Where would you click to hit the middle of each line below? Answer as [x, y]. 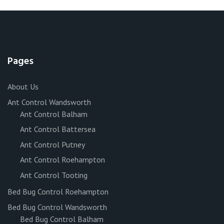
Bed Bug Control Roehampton [58, 192]
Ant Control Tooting [54, 175]
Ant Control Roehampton [62, 159]
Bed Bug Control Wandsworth [57, 207]
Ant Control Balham [54, 114]
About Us [23, 86]
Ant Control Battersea [58, 129]
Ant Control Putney [52, 144]
